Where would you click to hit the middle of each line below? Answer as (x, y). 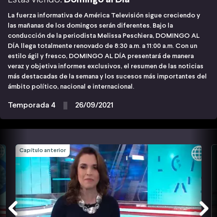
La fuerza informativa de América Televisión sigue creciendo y (104, 15)
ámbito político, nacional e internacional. (71, 87)
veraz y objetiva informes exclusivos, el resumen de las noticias (106, 66)
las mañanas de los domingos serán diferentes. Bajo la (90, 26)
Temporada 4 (32, 105)
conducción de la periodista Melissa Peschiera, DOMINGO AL (104, 36)
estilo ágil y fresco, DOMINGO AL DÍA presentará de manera (101, 56)
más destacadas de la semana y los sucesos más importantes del (107, 77)
